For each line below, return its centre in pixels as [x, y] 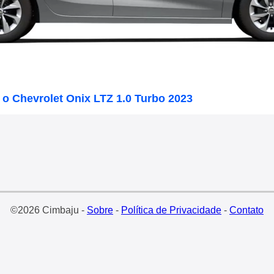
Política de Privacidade [171, 210]
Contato [246, 210]
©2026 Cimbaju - [48, 210]
